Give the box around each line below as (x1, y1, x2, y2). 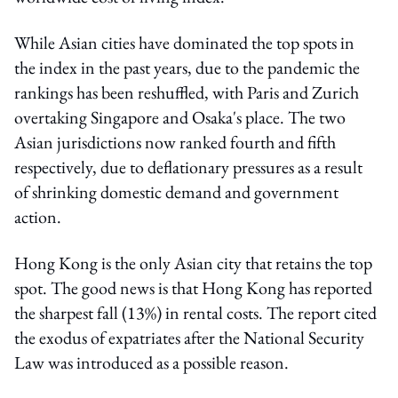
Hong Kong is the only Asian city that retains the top (14, 251, 372, 275)
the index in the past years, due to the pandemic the (14, 55, 360, 79)
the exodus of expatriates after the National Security (14, 325, 364, 349)
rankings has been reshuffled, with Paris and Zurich (14, 80, 359, 104)
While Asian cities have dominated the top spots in (14, 30, 354, 54)
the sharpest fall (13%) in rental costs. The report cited (14, 300, 377, 324)
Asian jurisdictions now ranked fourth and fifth (14, 130, 336, 154)
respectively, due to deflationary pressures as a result (14, 155, 362, 179)
